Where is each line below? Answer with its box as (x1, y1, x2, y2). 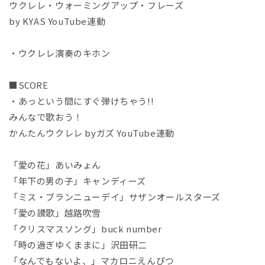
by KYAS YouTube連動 (9, 15, 106, 28)
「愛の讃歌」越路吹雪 (9, 206, 101, 219)
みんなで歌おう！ (9, 111, 83, 124)
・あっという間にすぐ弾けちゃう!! (9, 95, 154, 108)
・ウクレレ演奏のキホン (9, 47, 111, 60)
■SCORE (9, 79, 49, 92)
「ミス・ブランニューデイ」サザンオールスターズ (9, 190, 221, 203)
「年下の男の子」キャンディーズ (9, 174, 146, 188)
